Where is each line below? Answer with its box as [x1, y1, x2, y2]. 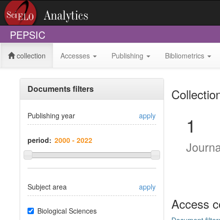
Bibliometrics [165, 51, 206, 60]
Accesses [60, 51, 92, 60]
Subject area [27, 182, 67, 192]
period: [27, 135, 52, 145]
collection [15, 51, 46, 60]
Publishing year [27, 110, 75, 120]
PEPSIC [10, 27, 45, 42]
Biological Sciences [37, 206, 97, 216]
